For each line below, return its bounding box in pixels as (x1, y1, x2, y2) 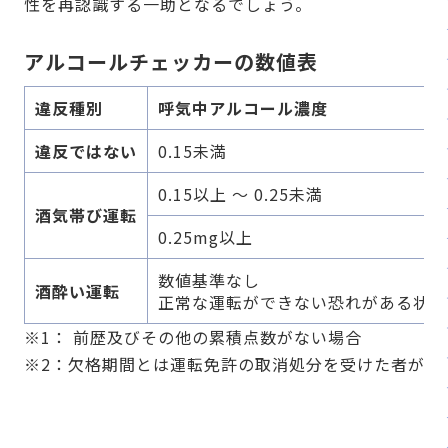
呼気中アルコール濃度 (158, 96, 328, 121)
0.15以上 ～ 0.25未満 (158, 182, 323, 207)
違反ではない (35, 139, 137, 164)
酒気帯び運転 (35, 203, 137, 228)
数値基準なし (158, 268, 260, 293)
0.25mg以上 (158, 225, 253, 250)
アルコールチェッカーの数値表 (24, 47, 318, 77)
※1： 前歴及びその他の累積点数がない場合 (24, 325, 362, 350)
